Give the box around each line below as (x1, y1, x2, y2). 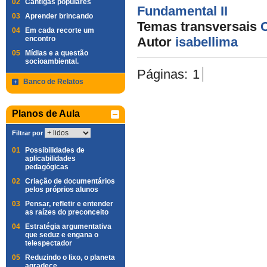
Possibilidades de (25, 146, 85, 154)
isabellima (175, 35, 238, 49)
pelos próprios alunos (25, 185, 98, 194)
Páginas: (137, 67, 191, 82)
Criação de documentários (25, 177, 115, 185)
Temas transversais (137, 19, 257, 34)
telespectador (25, 239, 72, 247)
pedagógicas (25, 163, 69, 171)
